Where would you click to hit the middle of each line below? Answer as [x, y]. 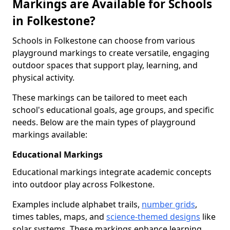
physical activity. [43, 78]
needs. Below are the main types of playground [104, 122]
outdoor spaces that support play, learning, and [105, 65]
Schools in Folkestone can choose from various [104, 41]
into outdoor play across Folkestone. [83, 184]
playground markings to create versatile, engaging [111, 53]
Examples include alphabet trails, [77, 204]
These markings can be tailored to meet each [100, 98]
